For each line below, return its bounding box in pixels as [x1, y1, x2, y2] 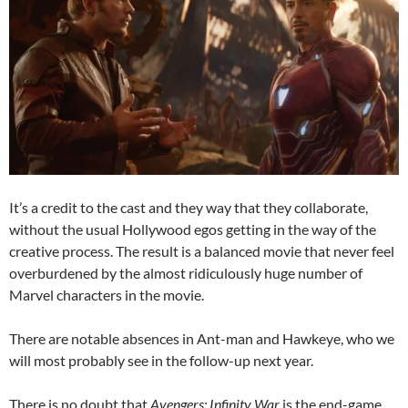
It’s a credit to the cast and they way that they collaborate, [9, 198, 368, 216]
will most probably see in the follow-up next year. [9, 351, 313, 369]
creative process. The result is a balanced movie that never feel [9, 241, 394, 260]
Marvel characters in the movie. [9, 285, 204, 303]
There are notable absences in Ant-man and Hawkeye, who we [9, 329, 394, 347]
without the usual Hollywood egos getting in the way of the [9, 219, 376, 238]
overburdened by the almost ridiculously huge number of [9, 263, 362, 281]
